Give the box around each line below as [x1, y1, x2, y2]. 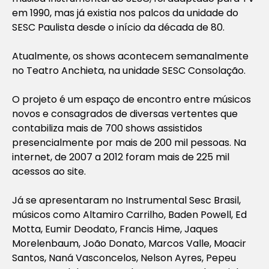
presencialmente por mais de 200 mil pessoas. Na [12, 135, 246, 150]
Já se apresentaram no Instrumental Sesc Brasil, [12, 193, 241, 207]
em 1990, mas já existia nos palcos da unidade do [12, 5, 238, 20]
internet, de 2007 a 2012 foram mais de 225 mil [12, 150, 229, 164]
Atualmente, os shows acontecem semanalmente [12, 49, 249, 63]
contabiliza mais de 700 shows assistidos [12, 121, 202, 135]
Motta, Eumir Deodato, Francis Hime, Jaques [12, 222, 218, 236]
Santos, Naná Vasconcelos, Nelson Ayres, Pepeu [12, 250, 236, 265]
